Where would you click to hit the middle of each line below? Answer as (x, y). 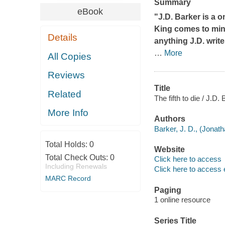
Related (65, 94)
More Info (68, 113)
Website (169, 149)
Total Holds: (67, 144)
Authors (170, 119)
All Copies (70, 56)
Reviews (67, 75)
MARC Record (68, 178)
